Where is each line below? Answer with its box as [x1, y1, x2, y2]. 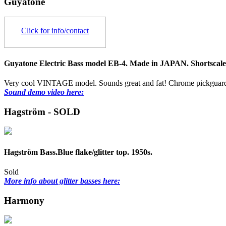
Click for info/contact [21, 26, 89, 35]
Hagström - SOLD [4, 106, 80, 117]
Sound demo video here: [4, 87, 84, 96]
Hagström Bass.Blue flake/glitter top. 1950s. [4, 147, 152, 156]
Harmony [4, 195, 44, 206]
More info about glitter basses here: [4, 176, 120, 185]
